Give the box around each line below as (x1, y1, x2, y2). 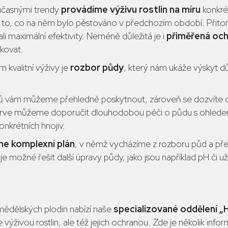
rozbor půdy (70, 62, 124, 73)
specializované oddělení (113, 203, 217, 215)
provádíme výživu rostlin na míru (61, 4, 203, 15)
